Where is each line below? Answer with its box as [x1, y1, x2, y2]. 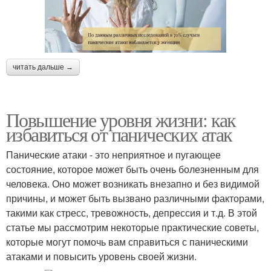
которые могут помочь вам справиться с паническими [6, 234, 248, 249]
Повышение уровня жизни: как [6, 106, 236, 132]
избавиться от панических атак [6, 120, 232, 147]
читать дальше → [13, 62, 73, 71]
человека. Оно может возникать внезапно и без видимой [6, 176, 260, 191]
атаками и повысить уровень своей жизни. [6, 249, 197, 263]
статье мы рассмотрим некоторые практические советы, [6, 220, 259, 234]
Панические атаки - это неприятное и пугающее [6, 147, 221, 162]
